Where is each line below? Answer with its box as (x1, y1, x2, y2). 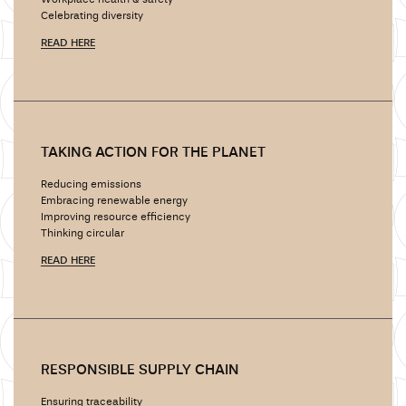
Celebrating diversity (41, 11, 143, 23)
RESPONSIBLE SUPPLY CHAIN (41, 363, 239, 379)
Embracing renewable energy (41, 196, 188, 208)
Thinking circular (41, 228, 124, 240)
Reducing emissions (41, 179, 141, 191)
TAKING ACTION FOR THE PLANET (41, 146, 266, 161)
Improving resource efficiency (41, 212, 190, 224)
